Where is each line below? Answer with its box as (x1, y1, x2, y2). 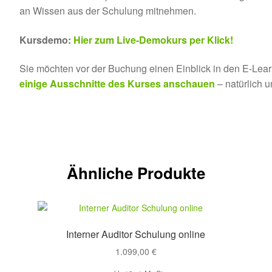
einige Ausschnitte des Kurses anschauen (19, 76, 216, 91)
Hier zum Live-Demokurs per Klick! (73, 32, 234, 47)
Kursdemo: (19, 32, 74, 47)
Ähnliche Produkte (67, 161, 205, 185)
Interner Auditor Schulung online (66, 226, 206, 241)
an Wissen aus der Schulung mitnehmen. (19, 4, 197, 18)
